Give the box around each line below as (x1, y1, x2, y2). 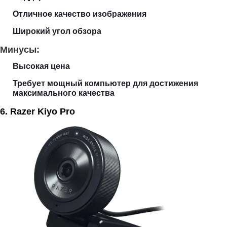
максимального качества (13, 88, 115, 97)
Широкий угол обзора (13, 26, 101, 35)
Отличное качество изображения (13, 9, 146, 18)
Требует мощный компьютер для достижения (13, 79, 198, 88)
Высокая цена (13, 61, 70, 70)
